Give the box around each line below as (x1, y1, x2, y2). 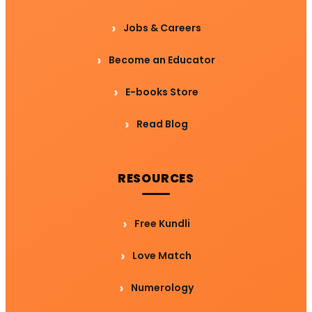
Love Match (132, 248, 192, 263)
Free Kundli (134, 216, 190, 231)
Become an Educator (109, 52, 215, 67)
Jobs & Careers (123, 20, 201, 35)
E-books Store (125, 84, 198, 99)
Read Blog (136, 116, 188, 131)
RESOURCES (117, 169, 195, 187)
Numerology (130, 280, 194, 295)
